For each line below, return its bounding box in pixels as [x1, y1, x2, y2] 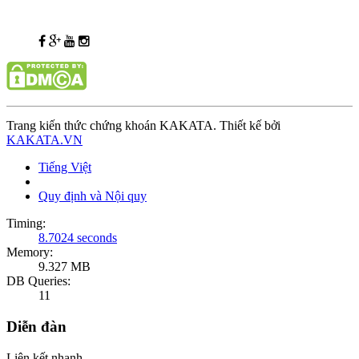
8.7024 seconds [38, 231, 117, 245]
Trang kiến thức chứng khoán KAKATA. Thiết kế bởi [6, 119, 280, 133]
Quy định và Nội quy [38, 189, 147, 204]
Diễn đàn [6, 318, 67, 336]
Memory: [6, 245, 53, 260]
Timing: [6, 216, 46, 231]
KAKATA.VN [6, 133, 83, 147]
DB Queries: [6, 274, 71, 288]
